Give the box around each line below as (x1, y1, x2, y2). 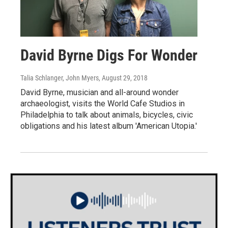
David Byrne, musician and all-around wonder (20, 88, 179, 98)
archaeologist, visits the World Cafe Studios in (20, 99, 185, 109)
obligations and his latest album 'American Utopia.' (20, 121, 197, 131)
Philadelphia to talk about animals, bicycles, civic (20, 110, 193, 120)
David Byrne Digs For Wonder (20, 46, 197, 65)
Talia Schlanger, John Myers (20, 74, 99, 82)
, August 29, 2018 (99, 74, 148, 82)
